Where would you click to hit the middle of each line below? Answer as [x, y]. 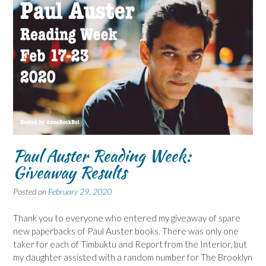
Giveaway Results [70, 172]
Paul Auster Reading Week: [102, 156]
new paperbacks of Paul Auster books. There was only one [126, 231]
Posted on [31, 192]
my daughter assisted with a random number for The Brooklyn [133, 257]
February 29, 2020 [80, 192]
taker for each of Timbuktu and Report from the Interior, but [130, 244]
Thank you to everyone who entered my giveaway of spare [127, 218]
